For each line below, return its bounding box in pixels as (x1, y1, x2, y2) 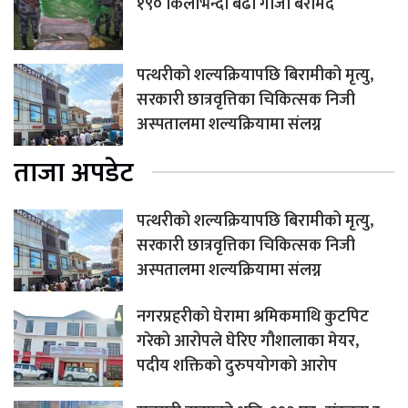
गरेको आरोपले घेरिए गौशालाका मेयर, (137, 328, 359, 356)
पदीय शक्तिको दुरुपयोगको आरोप (137, 352, 337, 381)
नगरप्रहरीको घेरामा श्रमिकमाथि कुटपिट (137, 303, 369, 331)
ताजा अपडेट (14, 150, 134, 197)
